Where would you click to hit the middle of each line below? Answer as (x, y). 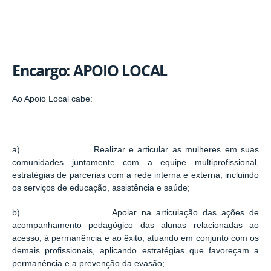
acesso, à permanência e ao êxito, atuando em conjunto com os (135, 238)
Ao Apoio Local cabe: (52, 99)
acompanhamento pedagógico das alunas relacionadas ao (135, 226)
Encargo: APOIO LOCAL (90, 70)
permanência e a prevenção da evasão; (88, 264)
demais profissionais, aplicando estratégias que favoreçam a (135, 251)
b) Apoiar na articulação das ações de (135, 213)
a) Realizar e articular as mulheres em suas (135, 149)
